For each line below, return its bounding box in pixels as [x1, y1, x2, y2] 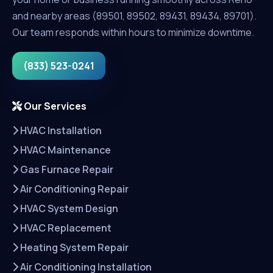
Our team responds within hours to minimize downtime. [12, 25, 254, 39]
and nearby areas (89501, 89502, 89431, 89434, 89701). [12, 9, 257, 23]
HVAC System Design [18, 201, 118, 215]
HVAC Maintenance [18, 143, 111, 157]
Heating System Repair [18, 240, 129, 254]
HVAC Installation [18, 123, 102, 137]
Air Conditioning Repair [18, 182, 129, 196]
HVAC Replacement [18, 221, 112, 235]
